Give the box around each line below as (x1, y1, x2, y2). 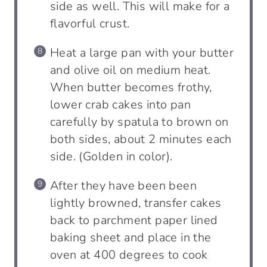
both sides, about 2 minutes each (50, 131, 232, 147)
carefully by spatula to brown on (50, 113, 229, 130)
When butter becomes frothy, (50, 79, 212, 95)
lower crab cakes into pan (50, 96, 191, 113)
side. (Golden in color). (50, 148, 173, 164)
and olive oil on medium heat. (50, 61, 211, 78)
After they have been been (50, 177, 197, 194)
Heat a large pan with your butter (50, 44, 234, 61)
